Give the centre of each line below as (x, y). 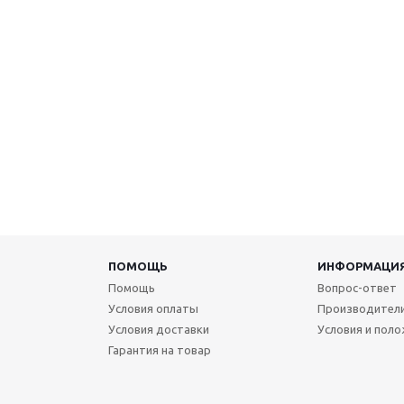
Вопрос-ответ (357, 288)
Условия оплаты (153, 308)
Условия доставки (158, 329)
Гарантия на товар (159, 350)
